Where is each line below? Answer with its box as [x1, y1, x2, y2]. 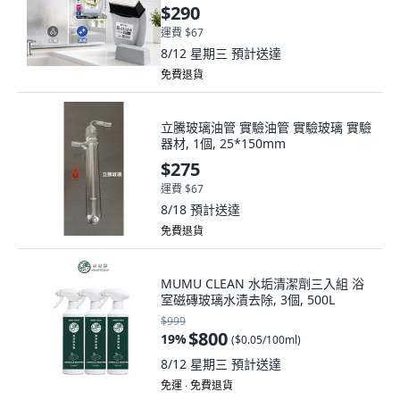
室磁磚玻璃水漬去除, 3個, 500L [161, 291, 335, 308]
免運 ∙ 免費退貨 [161, 378, 233, 393]
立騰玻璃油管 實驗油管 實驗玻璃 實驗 [161, 119, 371, 136]
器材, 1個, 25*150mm [161, 135, 286, 152]
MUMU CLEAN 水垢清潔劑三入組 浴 [161, 275, 364, 292]
